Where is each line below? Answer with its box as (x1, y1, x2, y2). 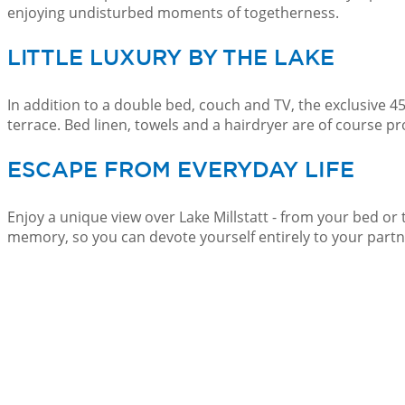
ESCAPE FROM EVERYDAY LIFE (7, 159, 354, 182)
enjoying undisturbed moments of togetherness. (7, 2, 339, 23)
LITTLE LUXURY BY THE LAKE (7, 47, 334, 70)
